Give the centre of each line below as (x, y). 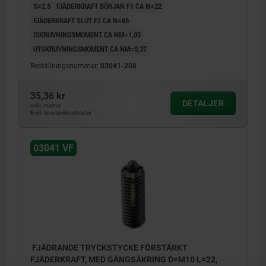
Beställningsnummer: (65, 66)
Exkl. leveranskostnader (61, 113)
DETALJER (203, 104)
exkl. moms (45, 106)
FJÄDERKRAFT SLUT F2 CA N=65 (81, 20)
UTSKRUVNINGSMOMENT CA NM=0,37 (90, 49)
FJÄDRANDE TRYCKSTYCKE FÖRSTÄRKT (109, 248)
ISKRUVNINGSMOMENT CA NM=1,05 (87, 35)
